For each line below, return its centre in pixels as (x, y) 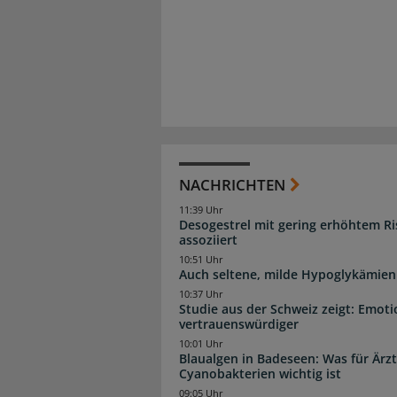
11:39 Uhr (201, 210)
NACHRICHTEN (232, 184)
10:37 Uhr (201, 295)
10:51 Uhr (201, 260)
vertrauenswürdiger (239, 324)
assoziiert (208, 239)
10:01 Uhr (201, 344)
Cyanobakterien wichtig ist (260, 374)
